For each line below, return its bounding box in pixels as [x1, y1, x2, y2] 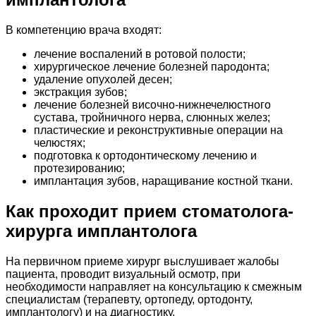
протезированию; [34, 162, 125, 175]
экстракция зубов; [34, 86, 127, 99]
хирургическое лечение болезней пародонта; [34, 61, 269, 73]
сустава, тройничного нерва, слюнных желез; [34, 111, 270, 124]
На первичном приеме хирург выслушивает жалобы [6, 255, 279, 267]
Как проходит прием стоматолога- [6, 201, 293, 221]
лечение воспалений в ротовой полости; [34, 48, 245, 61]
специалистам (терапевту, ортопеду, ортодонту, [6, 293, 253, 305]
